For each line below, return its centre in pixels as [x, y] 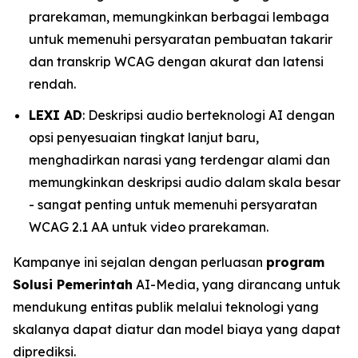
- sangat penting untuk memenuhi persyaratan [173, 204]
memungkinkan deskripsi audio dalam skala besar [185, 182]
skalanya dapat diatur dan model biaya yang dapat [177, 329]
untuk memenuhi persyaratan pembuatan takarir [181, 39]
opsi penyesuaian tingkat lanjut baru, [144, 137]
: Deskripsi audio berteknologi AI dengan [209, 115]
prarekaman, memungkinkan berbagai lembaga [179, 17]
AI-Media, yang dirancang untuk [237, 284]
